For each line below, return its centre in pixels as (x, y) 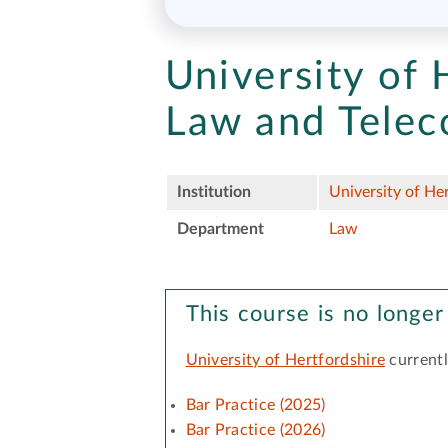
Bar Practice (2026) (255, 429)
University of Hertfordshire (285, 359)
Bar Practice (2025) (255, 404)
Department (220, 228)
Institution (213, 191)
